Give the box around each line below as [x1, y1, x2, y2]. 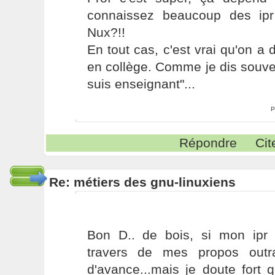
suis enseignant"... [87, 77, 195, 91]
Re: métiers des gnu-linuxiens [48, 175, 236, 189]
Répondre [179, 136, 238, 150]
